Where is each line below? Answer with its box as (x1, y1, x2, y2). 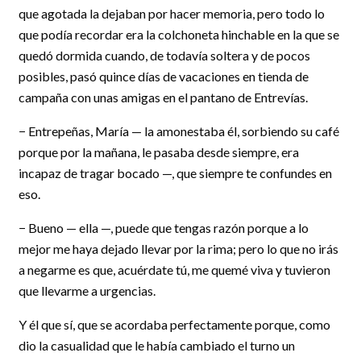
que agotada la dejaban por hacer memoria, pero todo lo (19, 6, 325, 21)
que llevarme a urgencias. (19, 283, 156, 298)
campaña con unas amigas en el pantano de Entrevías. (19, 89, 308, 105)
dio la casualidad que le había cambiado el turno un (19, 338, 295, 353)
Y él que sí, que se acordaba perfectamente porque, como (19, 317, 330, 332)
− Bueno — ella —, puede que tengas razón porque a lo (19, 220, 309, 235)
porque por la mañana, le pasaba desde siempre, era (19, 144, 299, 160)
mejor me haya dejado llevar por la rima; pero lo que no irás (19, 241, 338, 256)
